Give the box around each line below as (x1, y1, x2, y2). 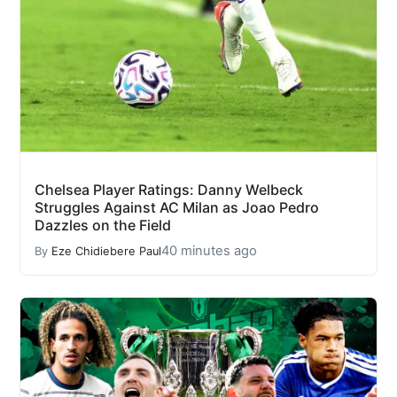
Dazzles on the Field (35, 216, 171, 235)
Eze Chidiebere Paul (51, 244, 161, 258)
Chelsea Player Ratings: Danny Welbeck (35, 181, 303, 199)
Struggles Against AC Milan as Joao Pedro (35, 198, 319, 217)
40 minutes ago (161, 243, 257, 260)
